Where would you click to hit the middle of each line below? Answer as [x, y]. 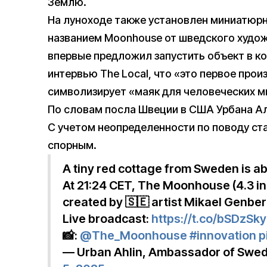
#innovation [223, 236]
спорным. [72, 145]
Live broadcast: [107, 219]
